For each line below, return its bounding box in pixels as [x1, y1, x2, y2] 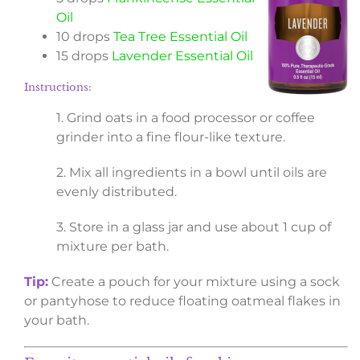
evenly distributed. [55, 184, 177, 200]
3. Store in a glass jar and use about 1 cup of [55, 219, 331, 235]
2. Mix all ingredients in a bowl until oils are [55, 165, 327, 181]
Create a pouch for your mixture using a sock [47, 274, 340, 290]
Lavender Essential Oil [111, 47, 253, 63]
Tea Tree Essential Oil [112, 28, 247, 44]
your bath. [23, 313, 89, 329]
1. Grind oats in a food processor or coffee [55, 110, 315, 126]
